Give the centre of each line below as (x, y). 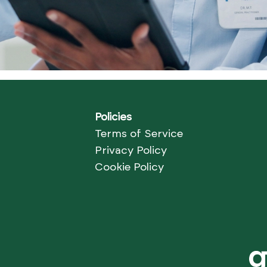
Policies (113, 117)
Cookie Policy (129, 167)
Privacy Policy (131, 151)
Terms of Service (139, 134)
